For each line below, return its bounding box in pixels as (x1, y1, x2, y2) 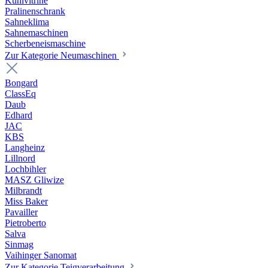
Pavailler (5, 207, 38, 218)
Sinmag (5, 239, 33, 250)
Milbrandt (5, 185, 42, 196)
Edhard (5, 110, 32, 121)
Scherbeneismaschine (5, 38, 86, 49)
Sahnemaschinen (5, 28, 68, 38)
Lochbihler (5, 164, 46, 175)
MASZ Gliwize (5, 175, 64, 185)
